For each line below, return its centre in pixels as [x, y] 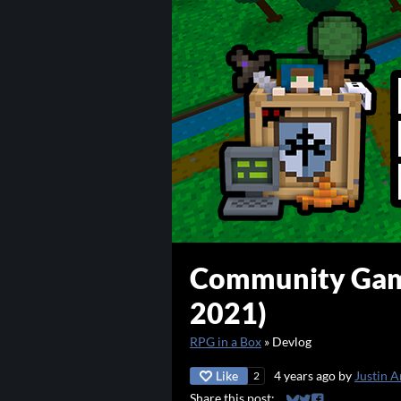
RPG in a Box [226, 342]
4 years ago [305, 376]
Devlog [292, 342]
